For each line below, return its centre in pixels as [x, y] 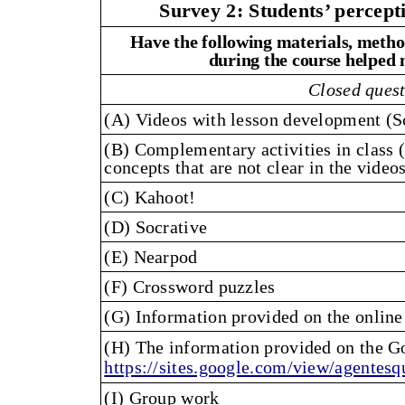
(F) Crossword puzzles [190, 287]
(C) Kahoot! [150, 198]
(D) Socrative [156, 227]
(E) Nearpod [151, 257]
